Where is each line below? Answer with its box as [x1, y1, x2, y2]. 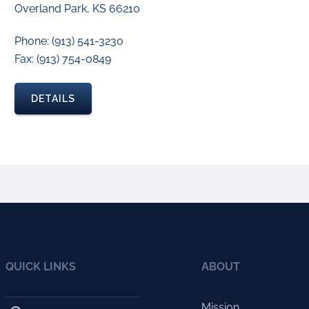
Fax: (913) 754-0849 [14, 52, 111, 66]
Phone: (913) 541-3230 [14, 34, 123, 48]
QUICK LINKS [5, 260, 76, 273]
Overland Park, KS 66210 [14, 2, 140, 15]
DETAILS [31, 93, 75, 104]
